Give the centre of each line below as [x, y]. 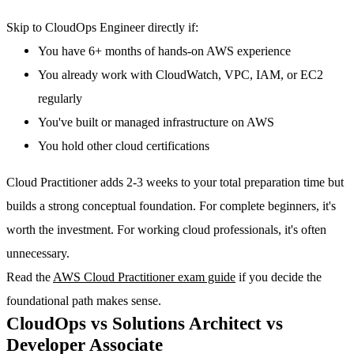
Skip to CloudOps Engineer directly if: [102, 27]
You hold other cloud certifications [124, 145]
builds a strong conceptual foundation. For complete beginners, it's [171, 206]
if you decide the [279, 277]
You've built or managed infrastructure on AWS [156, 122]
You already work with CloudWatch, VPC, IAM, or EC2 [181, 74]
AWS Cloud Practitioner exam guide [144, 277]
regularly [60, 98]
